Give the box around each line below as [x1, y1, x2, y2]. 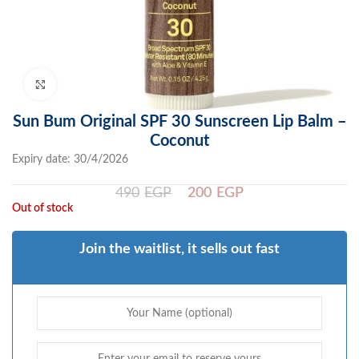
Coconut [150, 133, 209, 149]
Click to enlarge [56, 79, 127, 89]
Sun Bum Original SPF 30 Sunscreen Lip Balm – [12, 114, 347, 130]
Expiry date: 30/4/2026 [12, 154, 128, 165]
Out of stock [12, 203, 73, 214]
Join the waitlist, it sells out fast [79, 242, 280, 256]
